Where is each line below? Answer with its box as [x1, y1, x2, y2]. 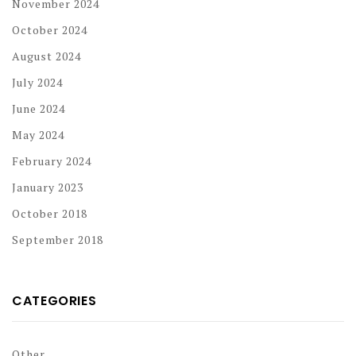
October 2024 [12, 21, 87, 37]
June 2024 [12, 100, 65, 116]
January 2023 [12, 179, 83, 195]
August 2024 [12, 48, 81, 64]
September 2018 [12, 231, 103, 247]
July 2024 [12, 74, 63, 90]
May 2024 [12, 126, 64, 142]
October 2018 [12, 205, 87, 221]
